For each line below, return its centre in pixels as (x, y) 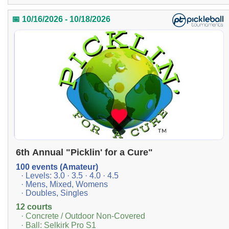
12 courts (34, 207)
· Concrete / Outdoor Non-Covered (83, 216)
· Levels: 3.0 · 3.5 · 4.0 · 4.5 (70, 176)
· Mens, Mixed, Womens (64, 185)
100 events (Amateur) (57, 167)
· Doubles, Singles (54, 193)
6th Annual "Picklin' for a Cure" (84, 153)
